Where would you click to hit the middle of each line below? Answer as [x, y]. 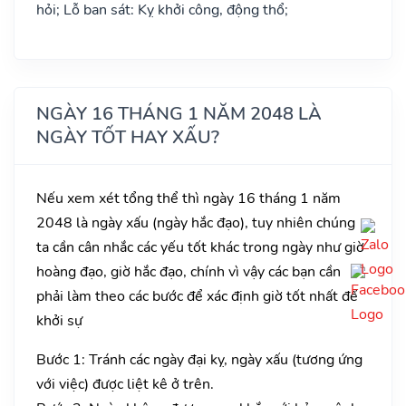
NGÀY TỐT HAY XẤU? [128, 137]
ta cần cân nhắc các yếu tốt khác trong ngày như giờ [200, 247]
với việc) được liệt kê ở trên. [125, 384]
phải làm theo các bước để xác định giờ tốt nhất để [197, 296]
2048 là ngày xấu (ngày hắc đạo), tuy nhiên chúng [196, 222]
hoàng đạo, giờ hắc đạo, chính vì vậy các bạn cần [188, 271]
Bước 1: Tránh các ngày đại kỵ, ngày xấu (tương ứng [199, 359]
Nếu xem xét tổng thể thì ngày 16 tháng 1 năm [188, 198]
